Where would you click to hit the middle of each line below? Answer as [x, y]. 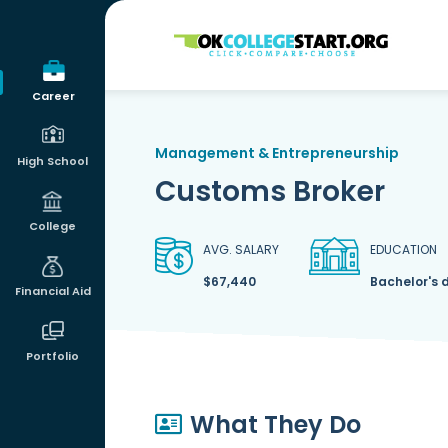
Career [54, 96]
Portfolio [52, 356]
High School [52, 161]
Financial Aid [52, 291]
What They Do [275, 424]
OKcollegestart [231, 37]
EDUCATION [403, 249]
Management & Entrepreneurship [276, 153]
